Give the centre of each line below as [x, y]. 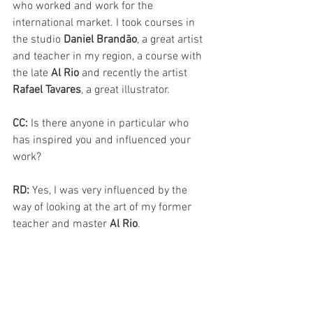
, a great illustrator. [125, 90]
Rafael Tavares [47, 90]
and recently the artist [134, 74]
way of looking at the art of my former [103, 208]
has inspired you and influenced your [103, 141]
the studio [38, 40]
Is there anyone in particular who [111, 124]
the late [32, 74]
